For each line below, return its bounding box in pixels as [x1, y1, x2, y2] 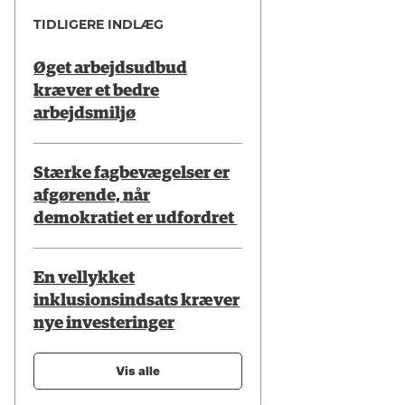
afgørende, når [33, 186, 151, 204]
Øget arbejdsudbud [33, 59, 188, 77]
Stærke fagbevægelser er [33, 164, 231, 182]
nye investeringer [33, 314, 175, 332]
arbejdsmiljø [33, 104, 137, 122]
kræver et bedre [33, 81, 160, 99]
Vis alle [116, 363, 161, 378]
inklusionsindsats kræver [33, 291, 240, 309]
